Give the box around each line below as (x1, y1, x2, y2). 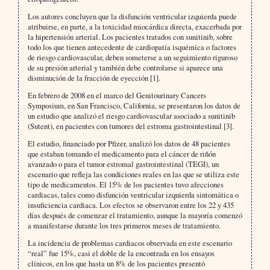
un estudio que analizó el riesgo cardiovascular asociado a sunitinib (27, 110, 235, 122)
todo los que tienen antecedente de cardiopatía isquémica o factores (27, 42, 236, 53)
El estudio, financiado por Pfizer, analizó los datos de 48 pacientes (27, 138, 230, 149)
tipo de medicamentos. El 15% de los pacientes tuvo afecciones (27, 179, 224, 190)
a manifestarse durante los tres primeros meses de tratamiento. (27, 220, 221, 231)
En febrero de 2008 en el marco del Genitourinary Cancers (27, 90, 206, 101)
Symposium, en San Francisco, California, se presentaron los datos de (27, 100, 240, 111)
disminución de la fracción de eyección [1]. (27, 72, 160, 84)
